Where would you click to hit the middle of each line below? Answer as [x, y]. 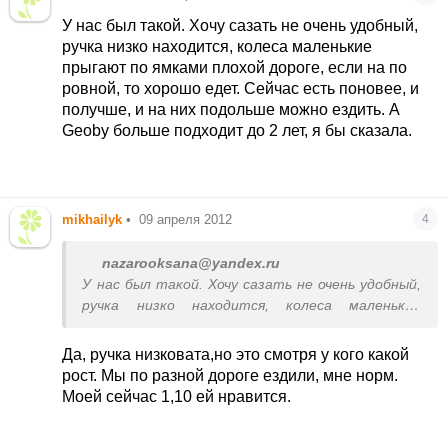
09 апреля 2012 [186, 220]
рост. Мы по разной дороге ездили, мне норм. [230, 376]
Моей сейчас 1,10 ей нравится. [177, 397]
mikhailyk [92, 220]
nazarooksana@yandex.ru [191, 264]
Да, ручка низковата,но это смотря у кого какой [236, 355]
